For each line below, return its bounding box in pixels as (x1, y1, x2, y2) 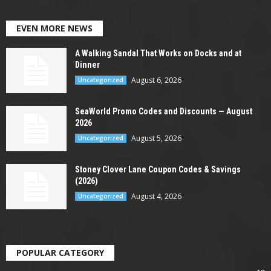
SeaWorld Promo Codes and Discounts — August (75, 106, 252, 116)
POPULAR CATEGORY (16, 246, 104, 258)
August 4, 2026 (131, 191, 181, 201)
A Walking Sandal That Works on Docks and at (75, 48, 241, 58)
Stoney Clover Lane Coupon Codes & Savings (75, 164, 241, 174)
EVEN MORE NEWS (16, 22, 93, 34)
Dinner (75, 59, 100, 70)
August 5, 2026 (131, 132, 181, 143)
